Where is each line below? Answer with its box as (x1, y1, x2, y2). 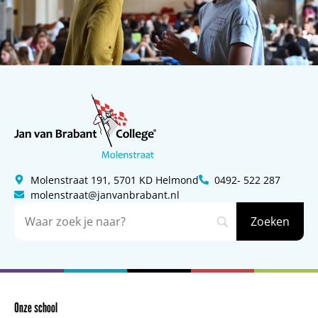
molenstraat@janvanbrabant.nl (30, 187, 180, 202)
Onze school (14, 299, 57, 315)
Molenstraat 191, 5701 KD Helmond (30, 172, 199, 187)
